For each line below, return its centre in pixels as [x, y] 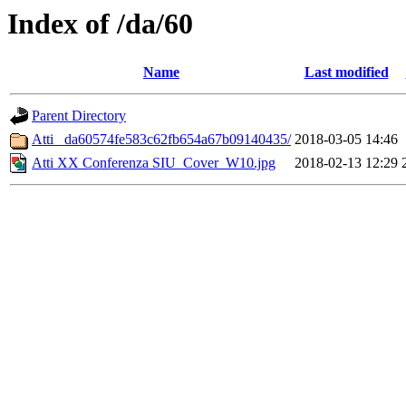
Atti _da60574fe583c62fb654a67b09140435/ [161, 140]
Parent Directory [79, 116]
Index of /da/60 [100, 24]
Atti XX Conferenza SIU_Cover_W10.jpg [154, 163]
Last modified [346, 72]
